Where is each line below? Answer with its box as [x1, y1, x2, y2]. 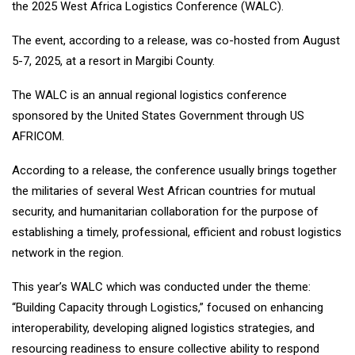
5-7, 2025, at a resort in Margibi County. [12, 54, 215, 69]
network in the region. [12, 246, 124, 261]
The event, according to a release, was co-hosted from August [12, 33, 340, 48]
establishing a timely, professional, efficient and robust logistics [12, 225, 342, 240]
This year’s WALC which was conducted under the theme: [12, 280, 311, 295]
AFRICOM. [12, 129, 64, 144]
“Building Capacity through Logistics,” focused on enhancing [12, 300, 323, 315]
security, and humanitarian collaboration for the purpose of [12, 204, 319, 219]
